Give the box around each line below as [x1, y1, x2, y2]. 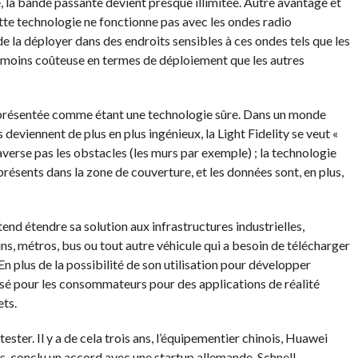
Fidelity [247, 125, 289, 141]
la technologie [257, 145, 336, 160]
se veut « [288, 125, 338, 141]
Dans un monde [240, 106, 326, 121]
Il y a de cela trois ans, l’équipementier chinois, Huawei [34, 330, 328, 345]
